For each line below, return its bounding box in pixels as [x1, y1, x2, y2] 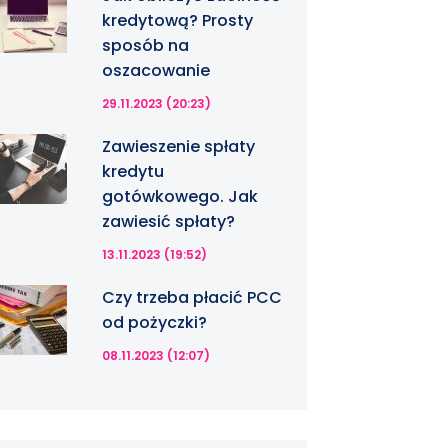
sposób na [102, 34, 190, 57]
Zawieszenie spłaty [102, 135, 256, 158]
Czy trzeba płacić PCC [102, 286, 283, 309]
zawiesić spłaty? [102, 210, 236, 233]
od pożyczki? [102, 311, 208, 334]
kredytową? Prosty [102, 9, 254, 32]
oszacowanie [102, 59, 211, 82]
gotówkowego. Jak [102, 185, 259, 208]
